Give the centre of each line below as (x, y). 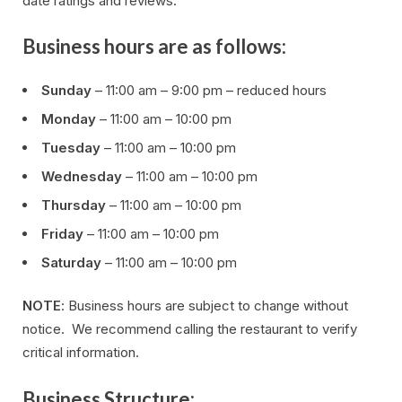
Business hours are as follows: (154, 47)
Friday (62, 233)
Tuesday (71, 147)
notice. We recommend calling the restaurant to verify (190, 329)
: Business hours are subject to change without (205, 306)
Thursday (74, 205)
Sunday (66, 90)
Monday (69, 118)
